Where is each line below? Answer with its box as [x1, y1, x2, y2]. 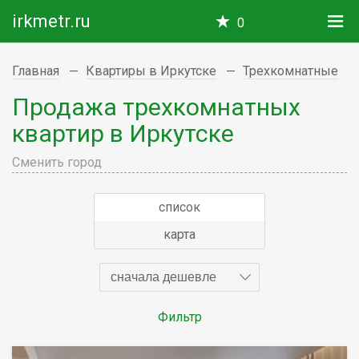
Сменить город [12, 154, 102, 170]
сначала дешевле [111, 269, 216, 284]
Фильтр [157, 309, 202, 325]
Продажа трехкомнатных [12, 92, 301, 121]
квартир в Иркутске [12, 119, 234, 147]
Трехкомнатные [243, 63, 338, 79]
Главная [12, 63, 59, 79]
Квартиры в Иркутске [86, 63, 216, 79]
